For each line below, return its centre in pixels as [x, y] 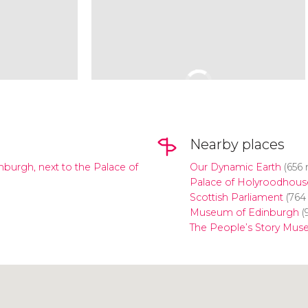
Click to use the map [147, 286]
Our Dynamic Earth [235, 167]
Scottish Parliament [236, 198]
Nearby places [237, 144]
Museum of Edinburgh [244, 213]
